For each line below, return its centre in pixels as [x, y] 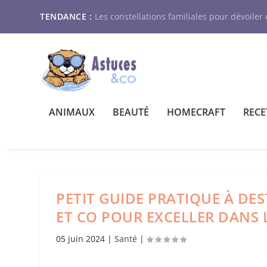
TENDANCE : [66, 16]
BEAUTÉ [131, 112]
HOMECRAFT [196, 112]
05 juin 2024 [81, 238]
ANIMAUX [72, 112]
